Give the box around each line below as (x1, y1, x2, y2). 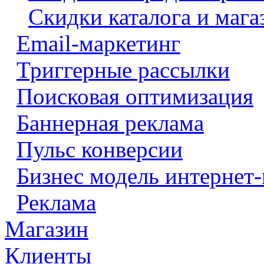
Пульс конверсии (16, 137, 183, 162)
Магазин (5, 216, 88, 242)
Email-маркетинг (16, 31, 180, 56)
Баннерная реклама (16, 110, 204, 136)
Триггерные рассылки (16, 57, 230, 82)
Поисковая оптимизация (16, 84, 253, 109)
